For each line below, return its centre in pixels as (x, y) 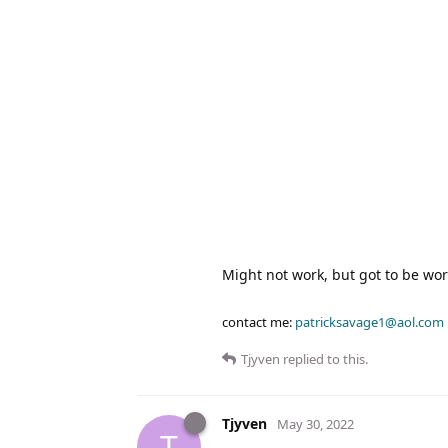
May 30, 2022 (315, 424)
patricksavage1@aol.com (369, 322)
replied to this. (324, 359)
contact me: (258, 322)
